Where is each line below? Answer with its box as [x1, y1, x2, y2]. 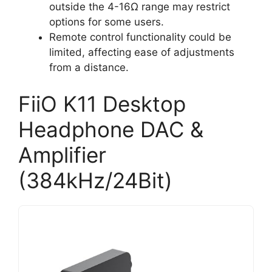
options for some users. [49, 16, 164, 29]
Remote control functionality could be [49, 31, 231, 44]
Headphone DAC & [18, 116, 203, 142]
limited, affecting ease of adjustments [49, 46, 234, 59]
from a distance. [49, 61, 129, 74]
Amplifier [18, 141, 106, 168]
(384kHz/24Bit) [18, 167, 172, 193]
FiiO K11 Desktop [18, 90, 186, 117]
